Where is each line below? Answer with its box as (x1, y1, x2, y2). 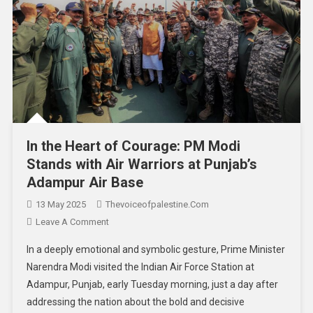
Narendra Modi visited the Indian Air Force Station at (26, 261, 254, 273)
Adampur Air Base (26, 174, 143, 191)
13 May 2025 (35, 199, 86, 210)
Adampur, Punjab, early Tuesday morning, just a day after (26, 279, 278, 291)
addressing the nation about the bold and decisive (26, 296, 245, 308)
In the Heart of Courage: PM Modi (26, 138, 240, 155)
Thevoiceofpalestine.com (105, 199, 209, 210)
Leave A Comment (35, 217, 109, 228)
